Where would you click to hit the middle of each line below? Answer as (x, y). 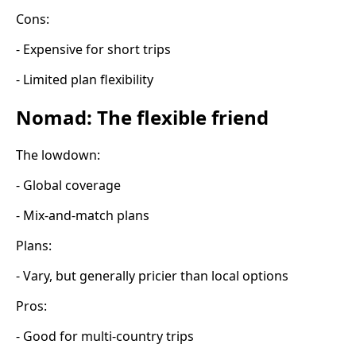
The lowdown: (58, 155)
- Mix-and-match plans (83, 215)
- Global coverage (68, 185)
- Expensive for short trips (93, 49)
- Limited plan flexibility (85, 79)
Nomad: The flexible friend (142, 117)
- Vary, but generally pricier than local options (152, 275)
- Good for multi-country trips (105, 336)
